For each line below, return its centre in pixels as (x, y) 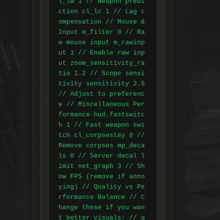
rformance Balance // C (102, 197)
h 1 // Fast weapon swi (102, 125)
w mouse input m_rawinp (102, 43)
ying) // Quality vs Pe (102, 187)
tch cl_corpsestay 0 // (102, 136)
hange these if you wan (102, 208)
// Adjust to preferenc (102, 94)
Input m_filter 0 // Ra (102, 32)
